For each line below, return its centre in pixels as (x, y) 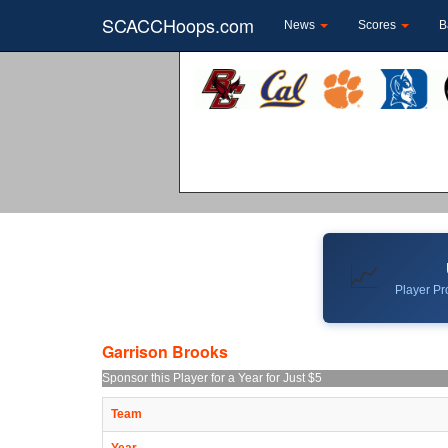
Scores (378, 25)
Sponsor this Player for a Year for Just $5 (212, 377)
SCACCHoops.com (178, 25)
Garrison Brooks (165, 351)
